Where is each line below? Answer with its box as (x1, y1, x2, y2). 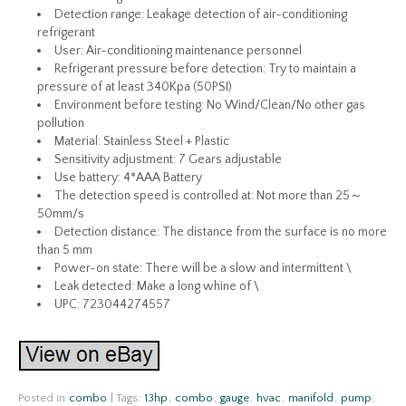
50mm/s (37, 207, 84, 221)
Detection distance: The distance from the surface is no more (54, 225, 387, 239)
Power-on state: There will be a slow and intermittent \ (54, 261, 352, 275)
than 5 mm (37, 243, 92, 257)
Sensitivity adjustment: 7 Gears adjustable (54, 152, 282, 167)
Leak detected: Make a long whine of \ (54, 279, 259, 294)
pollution (37, 116, 84, 130)
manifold (288, 391, 333, 404)
